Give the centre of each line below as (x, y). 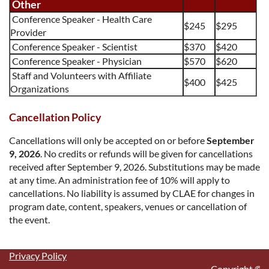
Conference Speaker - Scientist (74, 46)
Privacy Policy (38, 255)
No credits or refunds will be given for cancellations (147, 153)
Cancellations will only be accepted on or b (96, 140)
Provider (28, 32)
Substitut (167, 166)
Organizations (40, 88)
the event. (29, 219)
